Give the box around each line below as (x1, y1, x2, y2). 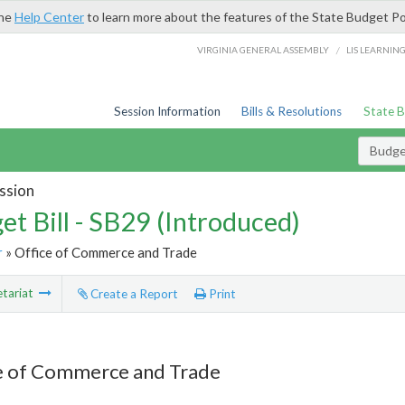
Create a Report (87, 287, 178, 302)
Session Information (113, 104, 221, 118)
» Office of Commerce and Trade (2, 243, 197, 260)
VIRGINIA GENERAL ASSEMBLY (197, 43, 330, 55)
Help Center (14, 9, 84, 24)
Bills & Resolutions (241, 104, 343, 118)
